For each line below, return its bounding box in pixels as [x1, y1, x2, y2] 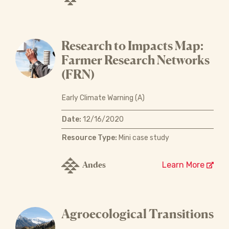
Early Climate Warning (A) [61, 93, 145, 102]
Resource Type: [61, 133, 117, 142]
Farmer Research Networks [61, 52, 210, 67]
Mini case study [117, 133, 169, 142]
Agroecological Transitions [61, 206, 214, 221]
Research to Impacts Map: [61, 38, 203, 53]
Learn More [162, 159, 207, 170]
